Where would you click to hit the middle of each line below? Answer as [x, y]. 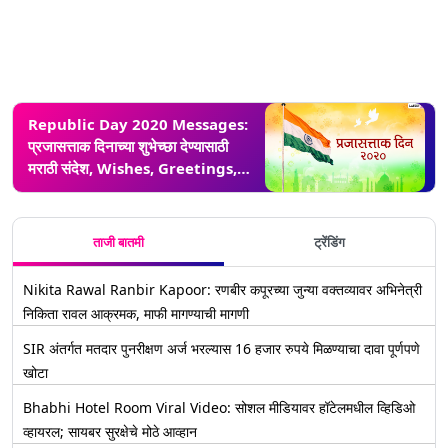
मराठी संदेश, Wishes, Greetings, [132, 167]
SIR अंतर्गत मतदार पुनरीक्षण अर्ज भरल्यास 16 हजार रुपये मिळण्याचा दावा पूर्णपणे [221, 348]
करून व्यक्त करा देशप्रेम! [95, 211]
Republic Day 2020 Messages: [138, 123]
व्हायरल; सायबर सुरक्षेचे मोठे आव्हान [110, 431]
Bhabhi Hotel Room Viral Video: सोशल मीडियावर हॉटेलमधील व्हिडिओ [219, 407]
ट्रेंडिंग [329, 241]
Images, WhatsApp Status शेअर [141, 189]
